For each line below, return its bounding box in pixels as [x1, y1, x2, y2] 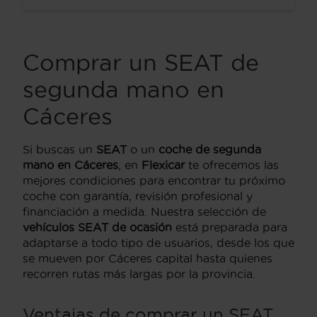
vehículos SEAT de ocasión [23, 220, 172, 234]
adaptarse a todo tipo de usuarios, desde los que [23, 236, 294, 249]
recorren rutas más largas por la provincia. [23, 267, 255, 280]
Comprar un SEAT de [23, 50, 259, 75]
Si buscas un [23, 142, 96, 156]
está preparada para [172, 220, 287, 234]
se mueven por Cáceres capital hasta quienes [23, 251, 272, 265]
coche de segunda [158, 142, 261, 156]
